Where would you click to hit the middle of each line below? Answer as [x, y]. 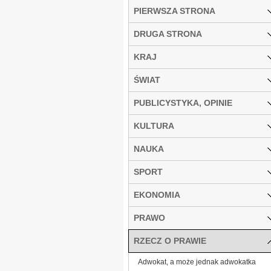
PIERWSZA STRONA [175, 11]
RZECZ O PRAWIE [170, 240]
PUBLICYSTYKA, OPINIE [183, 103]
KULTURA [154, 126]
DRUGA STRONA [168, 34]
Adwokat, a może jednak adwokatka [197, 262]
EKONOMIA [157, 194]
